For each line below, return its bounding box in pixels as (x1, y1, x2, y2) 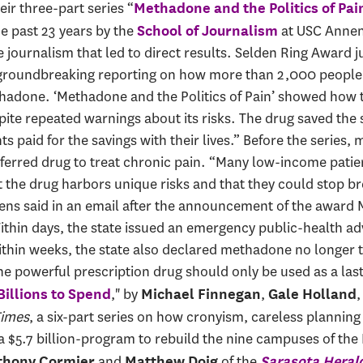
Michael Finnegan (140, 284, 261, 302)
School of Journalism (136, 21, 278, 39)
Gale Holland (267, 284, 357, 302)
